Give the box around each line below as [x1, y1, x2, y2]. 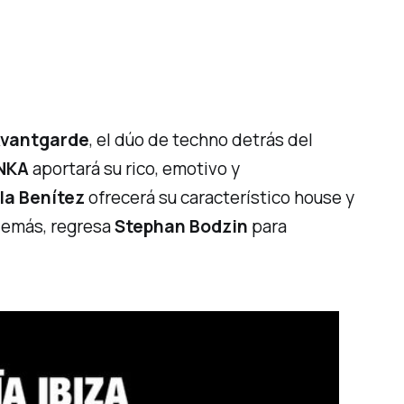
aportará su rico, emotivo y [29, 156, 241, 180]
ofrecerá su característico [85, 185, 295, 209]
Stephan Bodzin [115, 214, 249, 238]
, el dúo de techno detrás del [89, 127, 314, 151]
